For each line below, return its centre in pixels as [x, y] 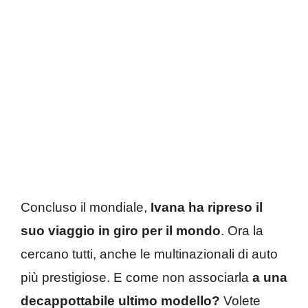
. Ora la [242, 230]
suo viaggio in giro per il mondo [121, 230]
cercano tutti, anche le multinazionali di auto [149, 254]
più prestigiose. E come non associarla [136, 277]
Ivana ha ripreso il [207, 207]
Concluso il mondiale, [86, 207]
